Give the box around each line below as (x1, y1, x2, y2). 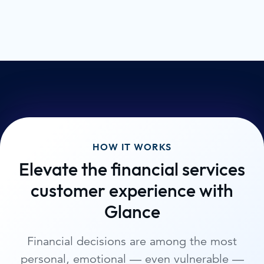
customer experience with (31, 181, 233, 201)
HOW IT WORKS (92, 142, 172, 153)
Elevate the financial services (19, 160, 245, 180)
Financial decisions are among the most (27, 233, 237, 249)
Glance (104, 203, 160, 222)
